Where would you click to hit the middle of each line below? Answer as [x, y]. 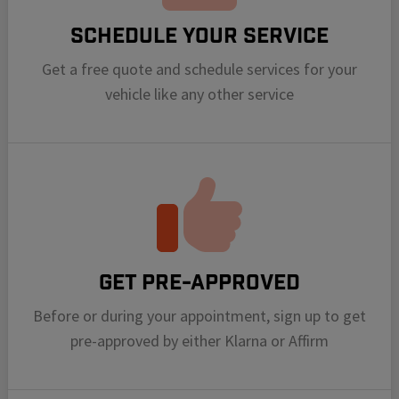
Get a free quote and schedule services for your [199, 69]
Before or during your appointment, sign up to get [199, 315]
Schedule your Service [199, 35]
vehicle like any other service [199, 94]
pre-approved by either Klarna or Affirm [199, 340]
